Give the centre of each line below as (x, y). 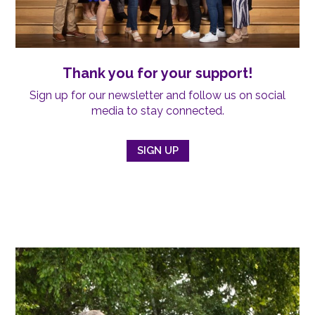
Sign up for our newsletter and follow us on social (157, 95)
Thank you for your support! (157, 73)
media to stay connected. (157, 110)
